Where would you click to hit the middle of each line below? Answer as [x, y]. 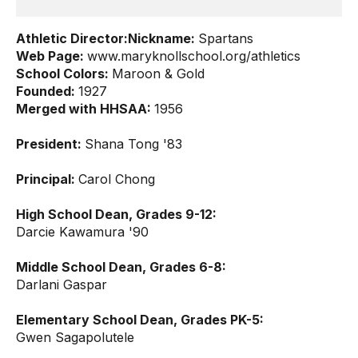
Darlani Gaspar [62, 284]
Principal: [47, 179]
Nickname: [163, 38]
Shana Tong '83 [133, 144]
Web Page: [52, 56]
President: [50, 144]
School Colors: [64, 74]
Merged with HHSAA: [85, 109]
